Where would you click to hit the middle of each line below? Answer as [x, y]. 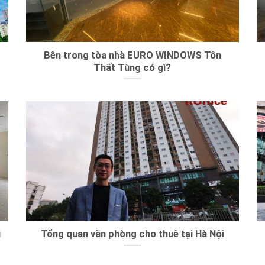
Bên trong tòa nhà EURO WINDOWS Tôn [132, 55]
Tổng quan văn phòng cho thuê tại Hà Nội [132, 234]
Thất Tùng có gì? [132, 67]
